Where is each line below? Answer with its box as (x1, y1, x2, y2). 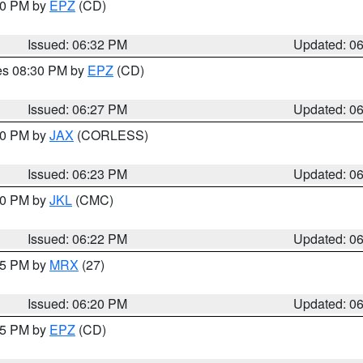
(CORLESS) (74, 126, 148, 144)
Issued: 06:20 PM (28, 294, 128, 313)
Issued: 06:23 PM (28, 164, 128, 183)
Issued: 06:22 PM (28, 229, 128, 248)
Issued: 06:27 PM (28, 100, 128, 118)
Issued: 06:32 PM (28, 35, 128, 53)
